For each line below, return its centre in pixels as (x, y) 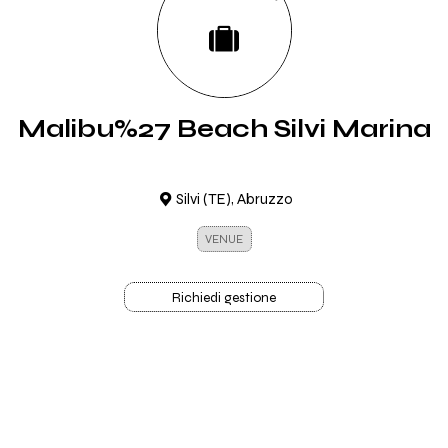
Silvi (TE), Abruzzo (234, 199)
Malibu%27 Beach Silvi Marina (224, 128)
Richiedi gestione (224, 298)
